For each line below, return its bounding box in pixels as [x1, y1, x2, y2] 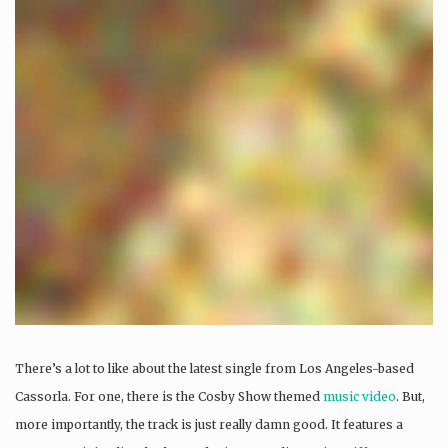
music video [323, 388, 396, 404]
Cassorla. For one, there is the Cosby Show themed [15, 388, 323, 404]
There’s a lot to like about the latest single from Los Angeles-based [15, 360, 414, 376]
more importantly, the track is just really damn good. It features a [15, 416, 403, 432]
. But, [396, 388, 425, 404]
